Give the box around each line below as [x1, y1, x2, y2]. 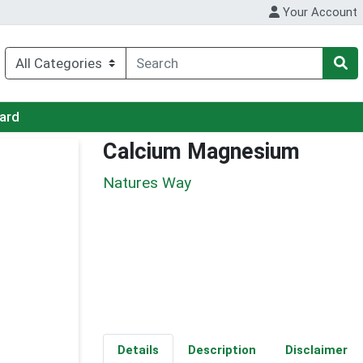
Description [187, 343, 256, 358]
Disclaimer [284, 343, 348, 358]
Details [117, 343, 159, 358]
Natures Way [103, 173, 191, 192]
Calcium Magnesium [103, 139, 300, 165]
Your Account [280, 5, 358, 20]
